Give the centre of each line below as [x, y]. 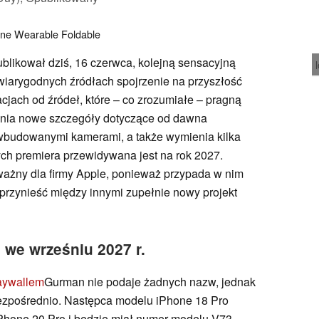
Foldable [81, 33]
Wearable [36, 33]
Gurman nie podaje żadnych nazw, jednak [150, 281]
